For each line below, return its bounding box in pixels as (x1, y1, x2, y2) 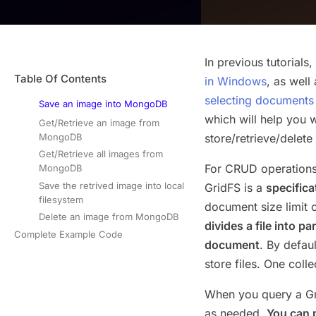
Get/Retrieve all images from (39, 148, 164, 160)
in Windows (205, 74, 267, 88)
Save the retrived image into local (39, 179, 185, 191)
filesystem (39, 193, 84, 205)
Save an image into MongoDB (39, 98, 169, 109)
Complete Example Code (14, 229, 123, 241)
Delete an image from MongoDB (39, 211, 180, 223)
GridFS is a (205, 181, 266, 195)
